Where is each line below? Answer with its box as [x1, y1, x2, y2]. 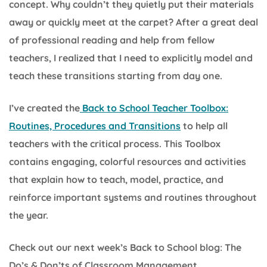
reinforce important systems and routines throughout [9, 191, 257, 203]
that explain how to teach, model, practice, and [9, 173, 223, 185]
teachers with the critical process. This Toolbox [9, 137, 221, 150]
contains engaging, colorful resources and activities [9, 155, 246, 167]
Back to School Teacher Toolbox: [80, 101, 228, 114]
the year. [9, 209, 48, 221]
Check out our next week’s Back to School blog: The [9, 241, 241, 253]
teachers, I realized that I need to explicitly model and [9, 51, 253, 64]
